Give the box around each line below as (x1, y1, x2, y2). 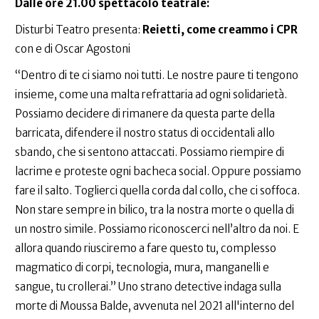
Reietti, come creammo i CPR (142, 23, 298, 37)
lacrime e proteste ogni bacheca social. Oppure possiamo (15, 164, 301, 179)
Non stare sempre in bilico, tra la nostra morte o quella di (15, 203, 294, 217)
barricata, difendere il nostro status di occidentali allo (15, 126, 275, 140)
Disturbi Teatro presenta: (15, 23, 142, 37)
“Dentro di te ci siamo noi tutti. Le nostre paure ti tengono (15, 68, 298, 83)
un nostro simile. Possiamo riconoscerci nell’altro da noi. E (15, 222, 299, 236)
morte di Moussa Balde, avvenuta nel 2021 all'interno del (15, 299, 294, 313)
